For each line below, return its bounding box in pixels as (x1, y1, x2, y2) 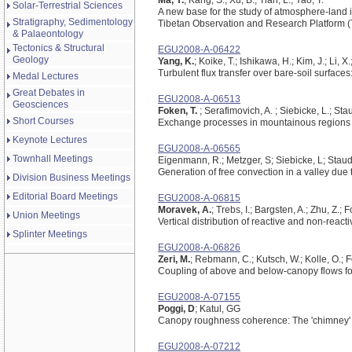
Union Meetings (13, 210, 80, 221)
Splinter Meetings (13, 229, 87, 240)
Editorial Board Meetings (13, 191, 118, 202)
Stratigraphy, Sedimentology (13, 16, 133, 27)
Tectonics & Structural (13, 42, 104, 53)
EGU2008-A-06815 (158, 192, 240, 203)
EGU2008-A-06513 (158, 93, 240, 104)
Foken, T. (158, 105, 200, 116)
